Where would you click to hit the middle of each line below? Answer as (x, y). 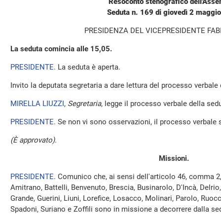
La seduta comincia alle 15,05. (61, 49)
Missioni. (174, 158)
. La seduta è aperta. (87, 67)
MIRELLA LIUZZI (37, 104)
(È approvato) (33, 140)
